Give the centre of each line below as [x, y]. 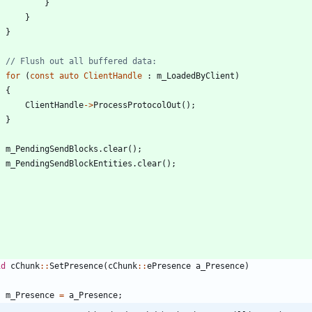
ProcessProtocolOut [137, 105]
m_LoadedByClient [196, 76]
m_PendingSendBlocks [52, 149]
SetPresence [76, 266]
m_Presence [30, 295]
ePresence [169, 266]
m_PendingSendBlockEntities [69, 163]
